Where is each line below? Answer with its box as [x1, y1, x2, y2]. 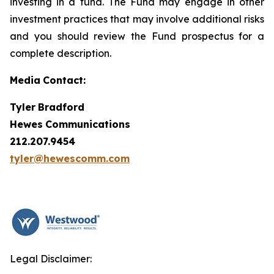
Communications [45, 118, 130, 130]
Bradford [38, 101, 84, 113]
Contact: [43, 74, 86, 86]
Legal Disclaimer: [10, 253, 92, 265]
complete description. [10, 47, 111, 59]
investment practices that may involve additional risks [10, 13, 264, 25]
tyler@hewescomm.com [10, 152, 130, 165]
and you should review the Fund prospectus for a [10, 30, 264, 42]
